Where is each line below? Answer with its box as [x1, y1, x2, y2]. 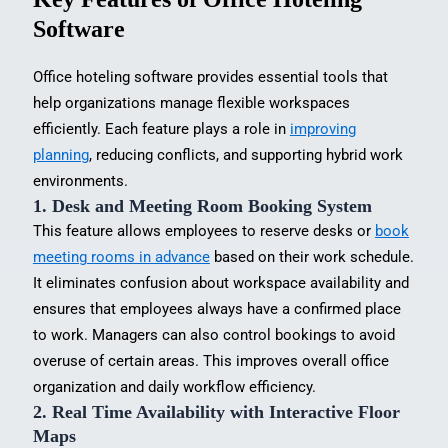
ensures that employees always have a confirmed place [32, 299, 401, 318]
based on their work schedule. [209, 247, 414, 266]
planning [32, 145, 89, 164]
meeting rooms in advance [32, 247, 210, 266]
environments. [32, 171, 128, 190]
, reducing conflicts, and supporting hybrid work [88, 145, 403, 164]
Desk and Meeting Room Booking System [51, 195, 372, 216]
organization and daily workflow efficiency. [32, 377, 316, 396]
